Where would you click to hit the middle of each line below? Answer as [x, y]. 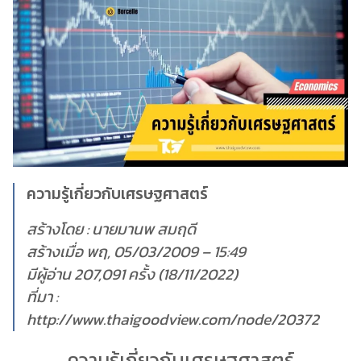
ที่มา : [42, 297]
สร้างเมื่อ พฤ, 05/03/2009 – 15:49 [136, 251]
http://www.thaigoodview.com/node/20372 [173, 319]
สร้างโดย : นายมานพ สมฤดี [111, 229]
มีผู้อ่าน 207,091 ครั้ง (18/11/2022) [132, 274]
